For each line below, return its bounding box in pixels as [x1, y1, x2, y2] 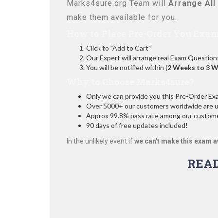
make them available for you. [67, 13, 177, 22]
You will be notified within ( [86, 63, 167, 72]
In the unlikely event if [67, 137, 134, 145]
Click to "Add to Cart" [86, 44, 151, 52]
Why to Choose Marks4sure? [67, 76, 194, 88]
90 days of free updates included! [86, 121, 188, 129]
